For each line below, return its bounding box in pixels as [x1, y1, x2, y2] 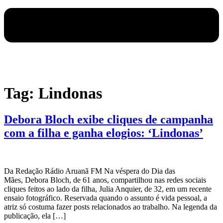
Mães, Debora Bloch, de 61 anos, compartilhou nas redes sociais [4, 176, 206, 185]
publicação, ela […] [4, 212, 66, 221]
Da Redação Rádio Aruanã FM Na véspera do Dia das [4, 167, 175, 176]
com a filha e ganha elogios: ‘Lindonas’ [4, 126, 203, 140]
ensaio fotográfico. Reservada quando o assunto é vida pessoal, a [4, 194, 207, 203]
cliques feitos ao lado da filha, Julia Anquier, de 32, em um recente [4, 185, 212, 194]
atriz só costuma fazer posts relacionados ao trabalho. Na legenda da [4, 203, 217, 212]
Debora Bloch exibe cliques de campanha [4, 113, 213, 126]
